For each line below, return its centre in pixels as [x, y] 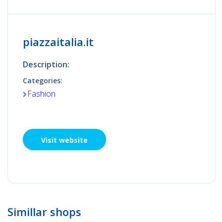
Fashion [41, 94]
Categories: [43, 81]
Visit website [64, 140]
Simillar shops [44, 212]
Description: [46, 65]
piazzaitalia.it [58, 42]
